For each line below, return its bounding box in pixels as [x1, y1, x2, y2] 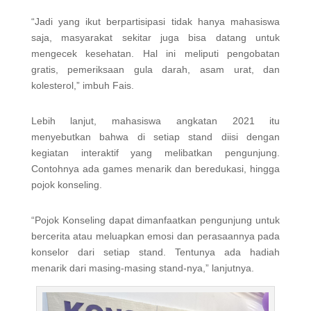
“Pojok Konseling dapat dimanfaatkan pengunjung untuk [31, 214, 280, 226]
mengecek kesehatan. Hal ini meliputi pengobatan [31, 47, 280, 59]
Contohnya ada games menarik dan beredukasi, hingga [31, 162, 280, 174]
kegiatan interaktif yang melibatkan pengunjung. [31, 146, 280, 158]
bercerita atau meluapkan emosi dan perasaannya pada [31, 230, 280, 242]
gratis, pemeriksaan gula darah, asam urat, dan [31, 63, 280, 75]
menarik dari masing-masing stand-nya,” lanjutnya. [31, 262, 254, 274]
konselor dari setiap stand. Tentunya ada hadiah [31, 246, 280, 258]
